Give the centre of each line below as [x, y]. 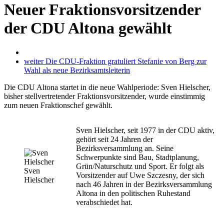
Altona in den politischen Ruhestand [133, 193]
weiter [34, 61]
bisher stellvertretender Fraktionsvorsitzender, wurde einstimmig [104, 96]
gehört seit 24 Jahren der [114, 139]
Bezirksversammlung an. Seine [124, 148]
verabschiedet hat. [104, 202]
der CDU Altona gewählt [88, 28]
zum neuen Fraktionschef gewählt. [58, 105]
